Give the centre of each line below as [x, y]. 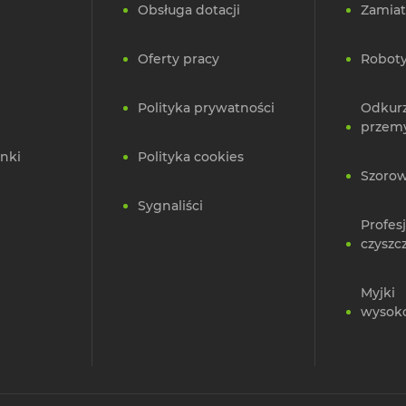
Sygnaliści [170, 206]
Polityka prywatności [206, 108]
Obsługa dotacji [189, 10]
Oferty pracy [179, 59]
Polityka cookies [191, 157]
